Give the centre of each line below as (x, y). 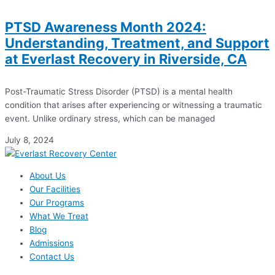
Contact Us (52, 256)
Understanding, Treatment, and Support (137, 43)
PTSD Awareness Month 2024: (106, 27)
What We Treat (59, 216)
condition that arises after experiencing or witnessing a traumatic (134, 105)
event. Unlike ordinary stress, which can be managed (110, 118)
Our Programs (57, 202)
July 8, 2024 (29, 140)
